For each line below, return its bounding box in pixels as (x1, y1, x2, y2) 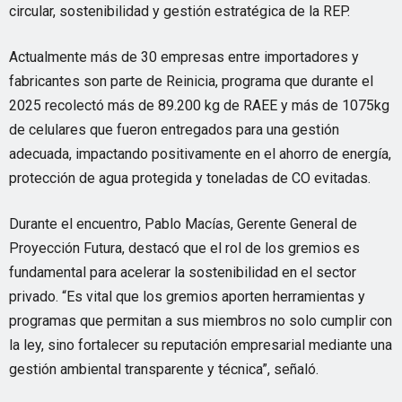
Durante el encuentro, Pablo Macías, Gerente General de (9, 215, 357, 232)
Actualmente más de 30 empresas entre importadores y (9, 48, 359, 66)
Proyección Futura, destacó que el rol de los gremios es (9, 240, 360, 257)
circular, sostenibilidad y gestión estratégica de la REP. (9, 3, 350, 20)
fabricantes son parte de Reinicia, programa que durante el (9, 73, 373, 90)
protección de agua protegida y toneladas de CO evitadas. (9, 170, 371, 187)
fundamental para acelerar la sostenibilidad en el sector (9, 264, 356, 281)
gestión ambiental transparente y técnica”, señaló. (9, 361, 319, 378)
